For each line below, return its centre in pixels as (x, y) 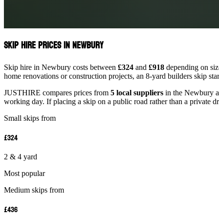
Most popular (24, 174)
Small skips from (30, 118)
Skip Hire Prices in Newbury (54, 46)
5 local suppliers (137, 93)
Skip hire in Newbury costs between (61, 67)
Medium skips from (34, 190)
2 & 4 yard (21, 157)
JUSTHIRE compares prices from (57, 93)
